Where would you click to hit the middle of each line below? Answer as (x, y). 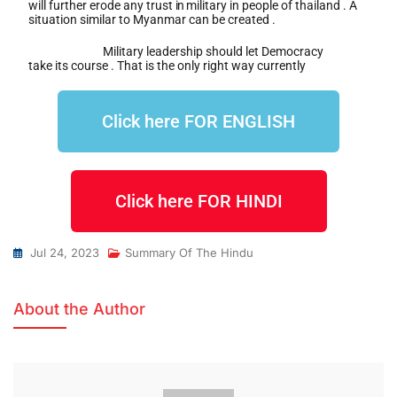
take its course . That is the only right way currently (168, 65)
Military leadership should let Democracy (214, 51)
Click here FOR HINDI (198, 201)
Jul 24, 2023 (65, 252)
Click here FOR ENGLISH (198, 121)
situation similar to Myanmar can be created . (152, 19)
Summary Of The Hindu (189, 252)
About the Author (79, 308)
